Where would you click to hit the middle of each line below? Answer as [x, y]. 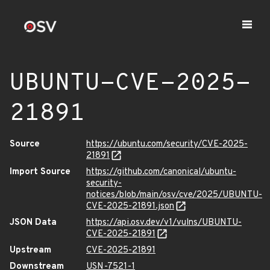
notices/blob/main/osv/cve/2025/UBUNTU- [174, 195]
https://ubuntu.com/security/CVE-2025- [167, 144]
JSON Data [33, 223]
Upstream [30, 250]
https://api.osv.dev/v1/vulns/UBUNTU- [164, 223]
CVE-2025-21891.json [130, 206]
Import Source [40, 172]
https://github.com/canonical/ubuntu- [161, 172]
